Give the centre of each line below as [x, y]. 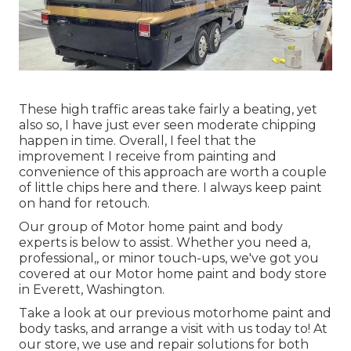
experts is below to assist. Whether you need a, [165, 242]
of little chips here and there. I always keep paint [170, 187]
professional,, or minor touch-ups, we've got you [169, 258]
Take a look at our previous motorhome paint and [175, 313]
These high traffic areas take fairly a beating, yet [168, 109]
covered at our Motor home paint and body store [173, 273]
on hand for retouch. [84, 203]
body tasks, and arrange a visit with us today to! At [173, 328]
